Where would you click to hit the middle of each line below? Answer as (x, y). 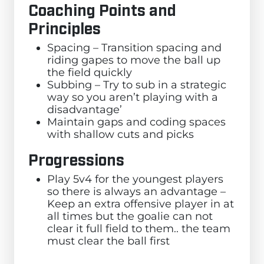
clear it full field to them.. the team (139, 229)
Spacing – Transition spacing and (134, 48)
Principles (65, 27)
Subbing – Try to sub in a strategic (137, 85)
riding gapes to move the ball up (134, 60)
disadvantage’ (85, 110)
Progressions (76, 159)
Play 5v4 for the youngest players (135, 179)
